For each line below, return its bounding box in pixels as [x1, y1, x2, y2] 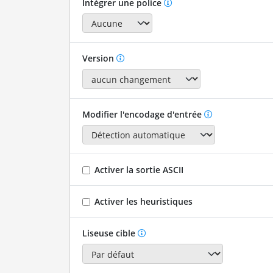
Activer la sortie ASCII [94, 164, 183, 176]
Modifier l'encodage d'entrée [82, 108, 202, 120]
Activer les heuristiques [94, 196, 193, 208]
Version [82, 52, 116, 65]
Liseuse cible [82, 227, 135, 239]
